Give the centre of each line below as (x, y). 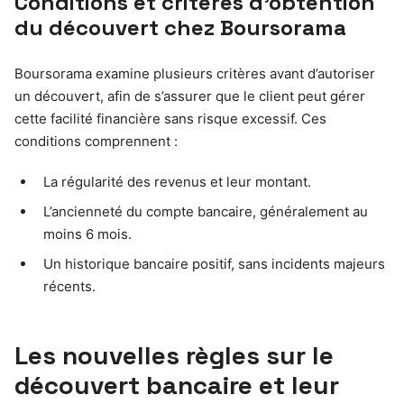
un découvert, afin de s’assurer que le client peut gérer (190, 96)
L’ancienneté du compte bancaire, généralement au (206, 211)
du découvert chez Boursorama (180, 27)
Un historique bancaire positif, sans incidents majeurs (214, 263)
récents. (69, 286)
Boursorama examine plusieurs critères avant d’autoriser (195, 73)
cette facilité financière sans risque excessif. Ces (170, 118)
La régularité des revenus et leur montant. (177, 181)
